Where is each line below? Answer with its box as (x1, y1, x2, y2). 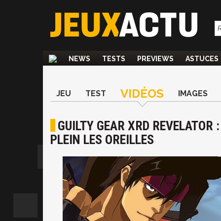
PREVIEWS (137, 55, 174, 63)
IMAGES (178, 89, 208, 98)
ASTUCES (185, 55, 219, 63)
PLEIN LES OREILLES (50, 132, 154, 147)
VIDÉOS (120, 86, 164, 101)
